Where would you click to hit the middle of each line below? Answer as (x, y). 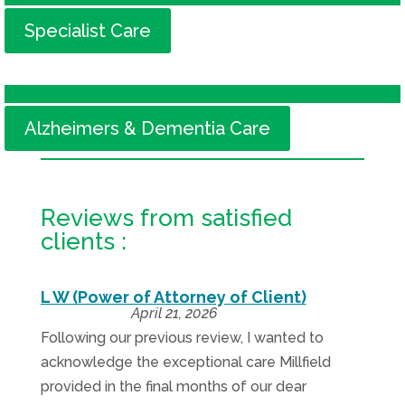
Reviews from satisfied (166, 218)
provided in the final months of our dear (173, 386)
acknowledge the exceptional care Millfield (185, 362)
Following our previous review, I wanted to (182, 338)
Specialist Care (88, 31)
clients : (83, 241)
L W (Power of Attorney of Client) (173, 297)
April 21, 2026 (174, 313)
